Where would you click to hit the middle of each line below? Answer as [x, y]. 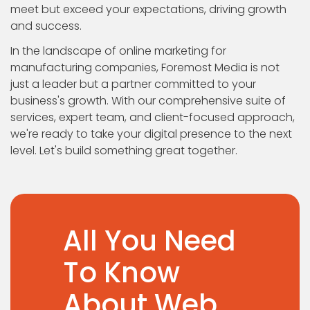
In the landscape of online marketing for [118, 51]
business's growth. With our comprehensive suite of [148, 101]
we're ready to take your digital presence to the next [151, 134]
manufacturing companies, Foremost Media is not [145, 67]
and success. [46, 26]
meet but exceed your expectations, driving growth [148, 9]
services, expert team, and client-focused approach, [153, 117]
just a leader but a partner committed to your [133, 84]
